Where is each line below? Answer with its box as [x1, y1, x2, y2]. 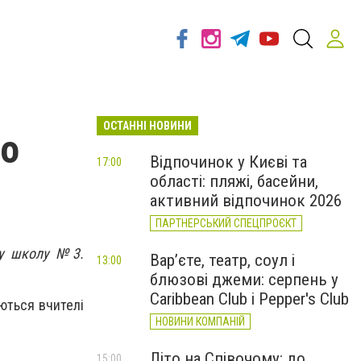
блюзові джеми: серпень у [150, 270, 338, 289]
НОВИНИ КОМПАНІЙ [156, 315, 245, 328]
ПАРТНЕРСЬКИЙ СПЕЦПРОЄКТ [156, 217, 297, 230]
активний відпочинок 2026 [150, 191, 342, 210]
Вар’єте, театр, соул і [150, 251, 295, 270]
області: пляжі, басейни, [150, 172, 318, 191]
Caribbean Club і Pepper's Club [150, 289, 349, 309]
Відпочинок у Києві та [150, 152, 307, 172]
